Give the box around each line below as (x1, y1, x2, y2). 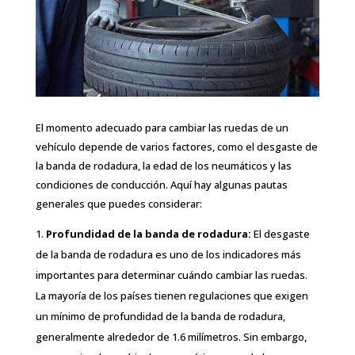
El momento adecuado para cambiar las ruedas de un (35, 120, 288, 136)
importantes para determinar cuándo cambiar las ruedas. (35, 268, 307, 283)
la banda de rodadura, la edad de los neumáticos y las (35, 158, 292, 174)
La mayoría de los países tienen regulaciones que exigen (35, 288, 308, 303)
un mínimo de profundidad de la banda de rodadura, (35, 309, 285, 324)
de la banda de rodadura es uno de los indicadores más (35, 247, 301, 262)
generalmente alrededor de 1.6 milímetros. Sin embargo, (35, 330, 307, 345)
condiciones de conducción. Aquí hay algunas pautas (35, 177, 288, 193)
